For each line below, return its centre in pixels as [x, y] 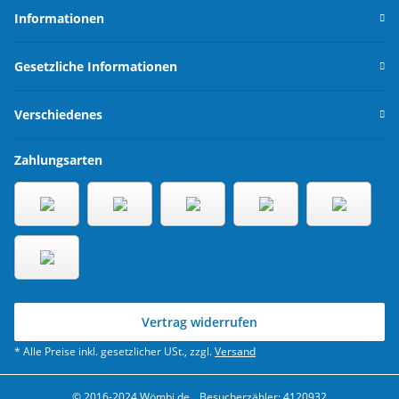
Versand [235, 352]
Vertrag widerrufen [199, 322]
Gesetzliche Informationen [96, 67]
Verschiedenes [58, 115]
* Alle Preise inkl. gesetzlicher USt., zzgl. [114, 352]
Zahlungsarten [58, 160]
